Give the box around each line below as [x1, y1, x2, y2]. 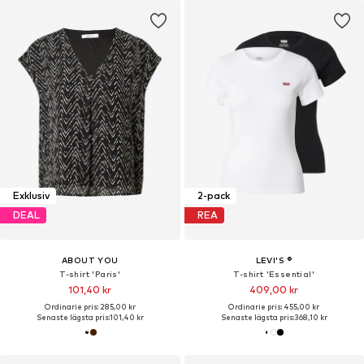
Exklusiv [13, 189, 50, 202]
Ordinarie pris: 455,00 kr [228, 301, 320, 311]
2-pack [197, 189, 230, 202]
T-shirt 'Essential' [233, 268, 315, 279]
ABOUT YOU [61, 254, 119, 265]
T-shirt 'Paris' [59, 268, 121, 279]
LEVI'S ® [255, 254, 292, 265]
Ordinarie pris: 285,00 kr [44, 301, 136, 311]
